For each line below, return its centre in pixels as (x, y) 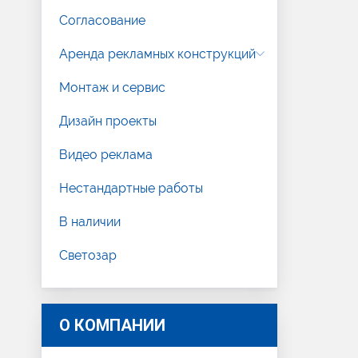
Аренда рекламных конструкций (157, 54)
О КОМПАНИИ (112, 325)
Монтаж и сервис (112, 88)
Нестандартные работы (131, 188)
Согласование (102, 20)
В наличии (90, 222)
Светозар (88, 255)
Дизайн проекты (108, 121)
